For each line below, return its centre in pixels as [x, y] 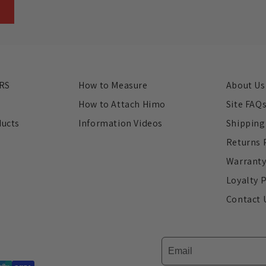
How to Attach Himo [122, 104]
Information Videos [121, 123]
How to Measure [113, 85]
